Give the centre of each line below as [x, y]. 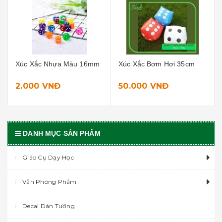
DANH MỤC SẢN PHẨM [62, 133]
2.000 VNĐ [38, 86]
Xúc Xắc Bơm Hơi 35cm [157, 64]
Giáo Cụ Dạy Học [48, 157]
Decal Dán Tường [49, 206]
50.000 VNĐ [144, 86]
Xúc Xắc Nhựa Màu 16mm [57, 64]
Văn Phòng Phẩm [50, 182]
